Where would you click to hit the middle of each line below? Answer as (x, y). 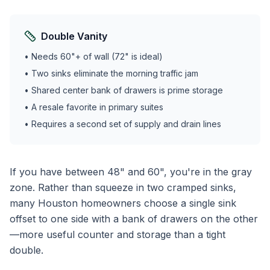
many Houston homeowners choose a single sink (123, 203)
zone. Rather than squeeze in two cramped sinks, (123, 187)
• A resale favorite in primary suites (94, 107)
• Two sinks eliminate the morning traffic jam (111, 73)
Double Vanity (74, 36)
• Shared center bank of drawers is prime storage (124, 90)
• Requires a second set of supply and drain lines (123, 124)
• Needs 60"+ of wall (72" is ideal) (93, 56)
